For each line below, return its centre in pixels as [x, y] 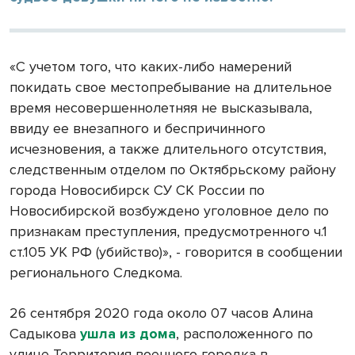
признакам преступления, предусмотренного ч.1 [168, 231]
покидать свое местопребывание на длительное [171, 87]
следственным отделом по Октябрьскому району [173, 169]
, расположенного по [244, 333]
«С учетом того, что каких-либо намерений [151, 66]
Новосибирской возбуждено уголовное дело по [169, 210]
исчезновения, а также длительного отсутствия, [168, 149]
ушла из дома [128, 333]
